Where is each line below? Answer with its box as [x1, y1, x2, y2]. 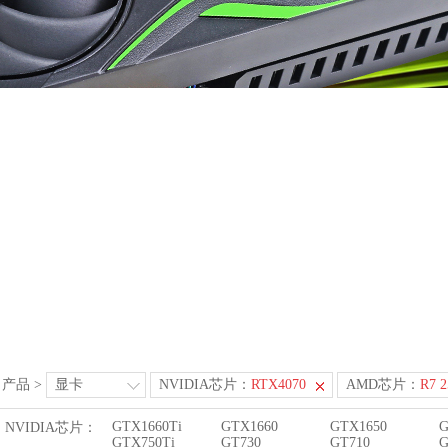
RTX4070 [251, 377, 306, 392]
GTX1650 [330, 419, 387, 434]
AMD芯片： [346, 377, 420, 392]
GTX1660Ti [112, 419, 182, 434]
